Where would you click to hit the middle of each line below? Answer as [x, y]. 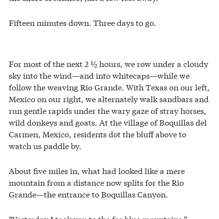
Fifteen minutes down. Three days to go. [83, 22]
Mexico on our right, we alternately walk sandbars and [109, 99]
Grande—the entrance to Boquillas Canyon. [88, 194]
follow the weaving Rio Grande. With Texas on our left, [109, 87]
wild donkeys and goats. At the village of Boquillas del [108, 122]
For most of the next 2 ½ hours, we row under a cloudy [109, 64]
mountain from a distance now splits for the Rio [96, 182]
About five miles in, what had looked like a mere [97, 171]
